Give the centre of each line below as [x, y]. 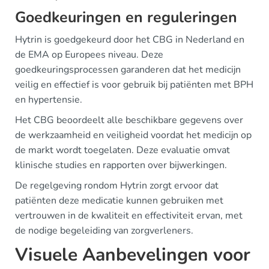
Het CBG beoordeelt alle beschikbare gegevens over [129, 120]
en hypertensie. [49, 100]
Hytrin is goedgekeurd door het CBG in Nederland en [130, 40]
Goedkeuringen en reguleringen [126, 18]
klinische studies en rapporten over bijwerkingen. [121, 165]
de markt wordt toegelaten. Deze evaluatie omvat [122, 150]
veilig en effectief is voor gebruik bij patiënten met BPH [134, 85]
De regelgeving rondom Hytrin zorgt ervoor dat [117, 186]
